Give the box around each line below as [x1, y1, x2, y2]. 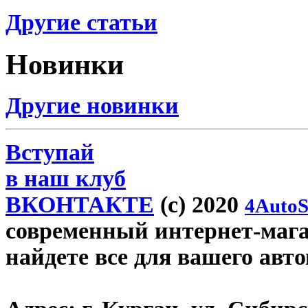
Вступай [5, 140, 94, 166]
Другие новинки [5, 93, 179, 119]
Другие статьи [5, 10, 157, 36]
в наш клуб [5, 166, 126, 192]
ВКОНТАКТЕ [5, 192, 154, 218]
